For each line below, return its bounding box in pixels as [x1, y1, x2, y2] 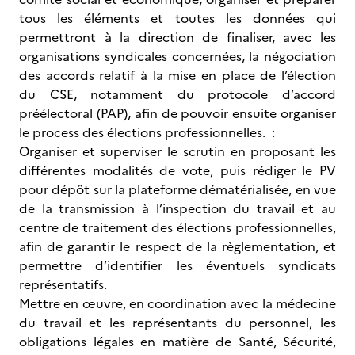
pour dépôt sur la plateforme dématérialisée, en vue [19, 180, 336, 199]
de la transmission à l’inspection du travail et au [19, 199, 336, 218]
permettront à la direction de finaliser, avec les [19, 28, 336, 47]
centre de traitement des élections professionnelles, [19, 218, 336, 237]
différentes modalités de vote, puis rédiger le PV [19, 161, 336, 180]
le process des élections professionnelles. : [19, 123, 275, 142]
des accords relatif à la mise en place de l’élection [19, 66, 336, 85]
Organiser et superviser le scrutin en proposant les [19, 142, 336, 161]
